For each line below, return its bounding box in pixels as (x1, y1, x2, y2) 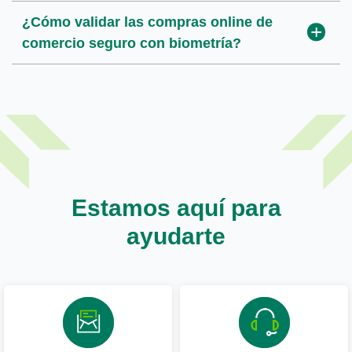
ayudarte (126, 218, 225, 251)
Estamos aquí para (71, 190, 281, 223)
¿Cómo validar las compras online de (21, 12, 273, 31)
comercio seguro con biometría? (21, 33, 241, 53)
